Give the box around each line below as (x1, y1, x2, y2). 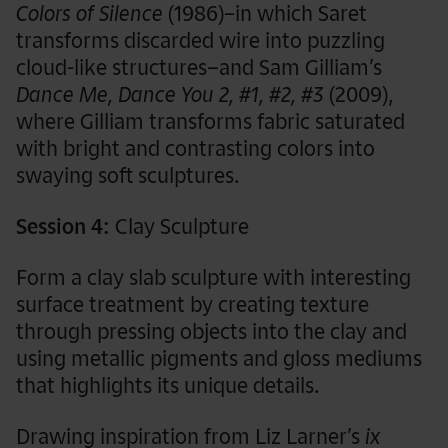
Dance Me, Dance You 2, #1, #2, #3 (16, 82, 324, 107)
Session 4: (16, 214, 115, 239)
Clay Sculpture (115, 214, 249, 239)
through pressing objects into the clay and (16, 319, 407, 344)
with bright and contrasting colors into (16, 136, 375, 161)
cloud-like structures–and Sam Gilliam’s (16, 55, 382, 80)
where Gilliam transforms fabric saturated (16, 109, 405, 134)
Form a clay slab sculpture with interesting (16, 265, 411, 290)
